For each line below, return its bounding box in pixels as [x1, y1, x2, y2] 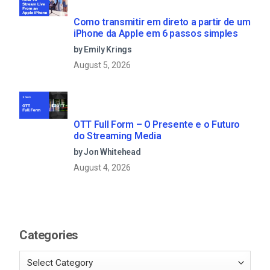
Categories [19, 228, 78, 243]
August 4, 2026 [74, 162, 131, 172]
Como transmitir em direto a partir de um [74, 16, 251, 28]
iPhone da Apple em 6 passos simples [74, 27, 238, 39]
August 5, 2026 [74, 60, 131, 70]
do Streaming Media [74, 130, 162, 142]
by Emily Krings [74, 44, 132, 54]
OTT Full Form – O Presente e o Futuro [74, 118, 240, 130]
